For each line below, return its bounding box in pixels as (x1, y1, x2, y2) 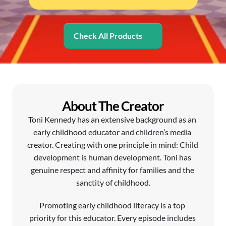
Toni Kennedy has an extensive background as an (28, 115, 196, 124)
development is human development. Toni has (33, 152, 191, 162)
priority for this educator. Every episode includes (29, 213, 196, 222)
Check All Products (74, 31, 142, 40)
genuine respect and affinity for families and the (30, 165, 194, 175)
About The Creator (62, 98, 164, 114)
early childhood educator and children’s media (33, 127, 191, 137)
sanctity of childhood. (76, 178, 150, 187)
